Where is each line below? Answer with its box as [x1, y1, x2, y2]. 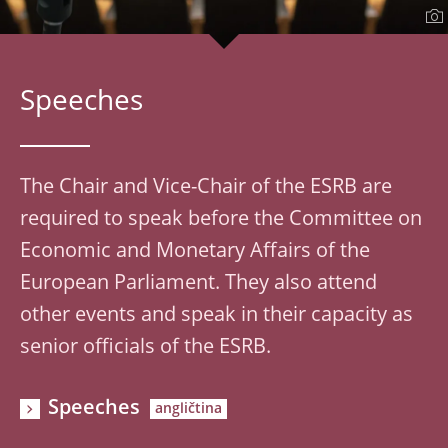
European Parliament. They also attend [20, 274, 377, 294]
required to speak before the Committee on [20, 210, 422, 230]
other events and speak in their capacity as [20, 306, 413, 326]
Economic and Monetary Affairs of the [20, 242, 370, 262]
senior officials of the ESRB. [20, 338, 271, 358]
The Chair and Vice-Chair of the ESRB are [20, 178, 392, 198]
